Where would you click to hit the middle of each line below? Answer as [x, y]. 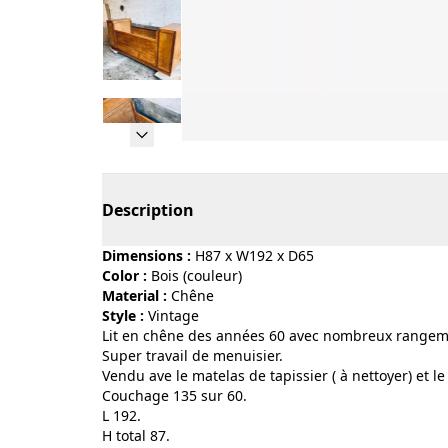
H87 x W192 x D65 [254, 255]
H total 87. [136, 435]
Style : [123, 315]
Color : [124, 275]
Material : [134, 295]
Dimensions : [146, 255]
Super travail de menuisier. [192, 355]
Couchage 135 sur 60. [174, 395]
